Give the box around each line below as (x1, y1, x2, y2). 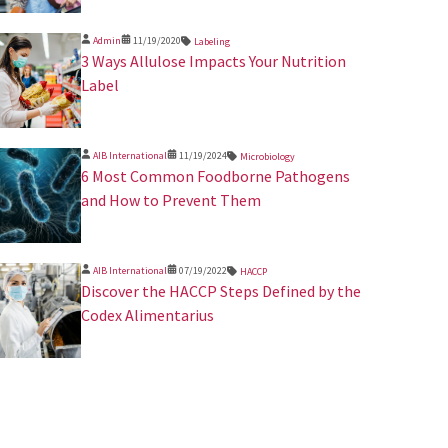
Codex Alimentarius (80, 304, 214, 325)
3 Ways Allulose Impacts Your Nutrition (80, 50, 346, 71)
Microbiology (239, 149, 295, 163)
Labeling (193, 34, 230, 48)
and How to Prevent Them (80, 189, 261, 210)
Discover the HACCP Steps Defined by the (80, 280, 361, 301)
